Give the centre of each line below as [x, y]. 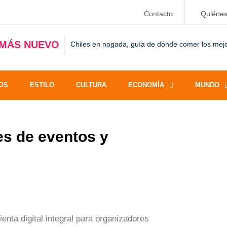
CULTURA [91, 85]
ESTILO [42, 85]
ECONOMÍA [146, 85]
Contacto [158, 14]
